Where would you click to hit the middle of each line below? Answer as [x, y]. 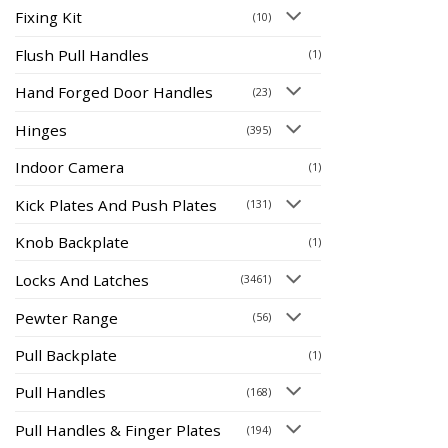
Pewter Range [66, 317]
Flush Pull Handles [82, 54]
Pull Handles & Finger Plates [118, 430]
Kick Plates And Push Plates [116, 204]
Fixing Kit [48, 17]
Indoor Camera [69, 167]
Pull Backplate [66, 355]
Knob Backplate [72, 242]
